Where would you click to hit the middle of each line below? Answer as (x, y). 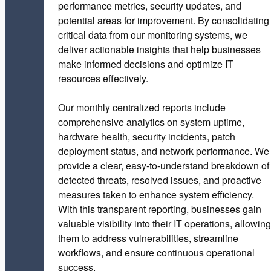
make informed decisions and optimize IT (146, 64)
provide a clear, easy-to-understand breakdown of (164, 166)
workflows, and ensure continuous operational (156, 253)
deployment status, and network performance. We (164, 151)
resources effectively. (103, 79)
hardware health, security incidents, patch (147, 137)
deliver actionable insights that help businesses (159, 50)
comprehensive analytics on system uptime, (151, 122)
